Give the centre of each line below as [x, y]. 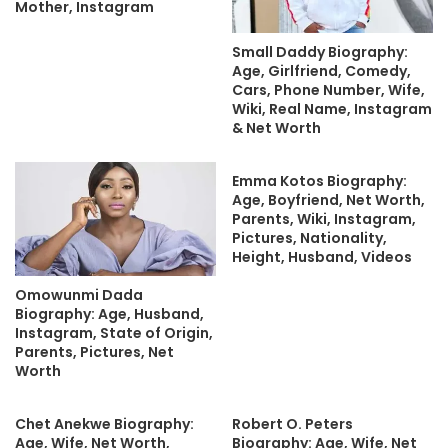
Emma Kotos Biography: [319, 181]
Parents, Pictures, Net [94, 351]
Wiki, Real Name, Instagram [332, 109]
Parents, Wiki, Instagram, [324, 219]
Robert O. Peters [292, 423]
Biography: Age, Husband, [109, 313]
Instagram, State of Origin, [114, 332]
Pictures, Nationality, [309, 238]
